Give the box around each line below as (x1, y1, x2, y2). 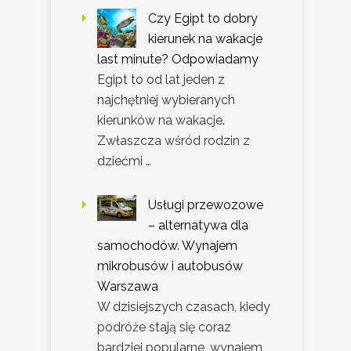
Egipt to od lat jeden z (97, 71, 225, 87)
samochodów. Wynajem (97, 237, 237, 253)
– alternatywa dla (148, 217, 248, 233)
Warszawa (97, 278, 158, 294)
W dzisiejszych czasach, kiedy (97, 299, 270, 314)
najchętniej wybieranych (97, 92, 235, 107)
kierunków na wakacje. (97, 112, 225, 128)
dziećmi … (97, 153, 151, 168)
